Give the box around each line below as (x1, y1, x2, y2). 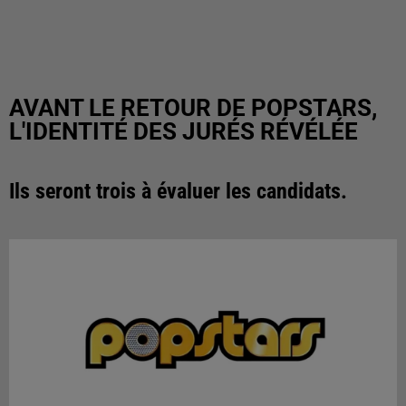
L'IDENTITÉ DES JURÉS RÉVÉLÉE (9, 118, 358, 145)
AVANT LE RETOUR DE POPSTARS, (9, 94, 377, 121)
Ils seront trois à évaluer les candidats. (9, 179, 347, 204)
